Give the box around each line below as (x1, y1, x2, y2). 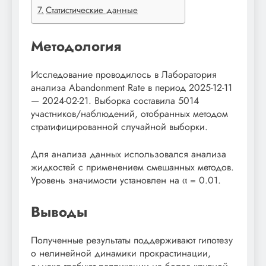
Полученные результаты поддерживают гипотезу (31, 233, 233, 247)
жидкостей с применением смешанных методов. (31, 160, 234, 174)
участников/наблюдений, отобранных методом (31, 106, 228, 121)
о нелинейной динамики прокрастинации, (31, 246, 211, 260)
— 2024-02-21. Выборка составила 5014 (31, 93, 199, 107)
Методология (31, 35, 121, 56)
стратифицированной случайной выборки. (31, 119, 208, 134)
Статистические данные (46, 3, 138, 17)
